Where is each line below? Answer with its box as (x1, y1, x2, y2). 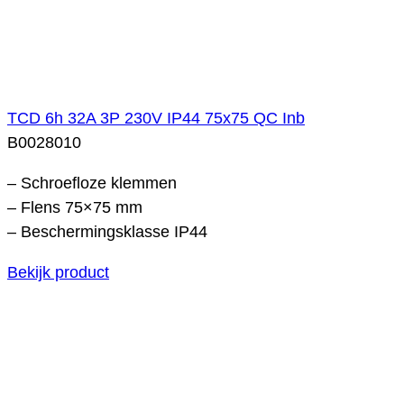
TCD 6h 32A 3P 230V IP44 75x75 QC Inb (7, 108, 305, 127)
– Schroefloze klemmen (7, 173, 177, 192)
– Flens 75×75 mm (7, 197, 142, 216)
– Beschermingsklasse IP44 (7, 222, 207, 241)
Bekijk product (7, 262, 109, 281)
